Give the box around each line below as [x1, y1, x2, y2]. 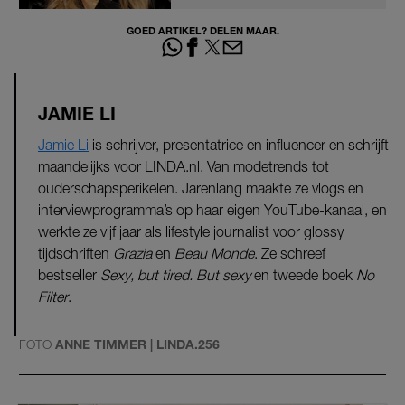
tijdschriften [38, 245, 113, 262]
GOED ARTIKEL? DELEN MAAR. [126, 24, 279, 36]
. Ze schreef [254, 245, 325, 262]
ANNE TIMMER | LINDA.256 [55, 336, 220, 353]
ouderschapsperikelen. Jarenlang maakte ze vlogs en [38, 180, 363, 197]
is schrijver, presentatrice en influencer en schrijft [89, 137, 389, 154]
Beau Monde [174, 245, 254, 262]
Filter [38, 288, 68, 306]
